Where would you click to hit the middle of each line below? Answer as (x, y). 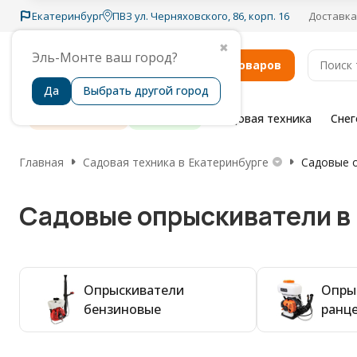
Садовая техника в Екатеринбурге (176, 162)
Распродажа (88, 118)
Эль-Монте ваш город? (105, 57)
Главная (41, 162)
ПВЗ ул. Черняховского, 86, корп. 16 (201, 16)
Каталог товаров (230, 65)
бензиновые (122, 309)
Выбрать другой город (146, 90)
